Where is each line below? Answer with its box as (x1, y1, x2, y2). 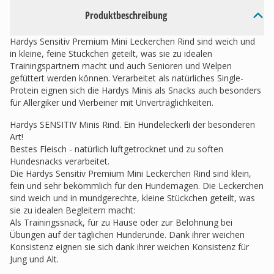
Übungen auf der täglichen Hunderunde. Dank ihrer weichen (10, 229, 245, 240)
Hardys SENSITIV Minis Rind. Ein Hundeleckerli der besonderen (10, 119, 255, 130)
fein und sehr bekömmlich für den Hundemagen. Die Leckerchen (10, 180, 264, 191)
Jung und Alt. (10, 253, 59, 265)
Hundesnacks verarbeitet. (10, 155, 109, 167)
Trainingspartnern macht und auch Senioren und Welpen (10, 60, 232, 72)
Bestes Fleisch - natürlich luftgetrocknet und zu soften (10, 143, 223, 155)
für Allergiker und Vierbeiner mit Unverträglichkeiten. (10, 97, 213, 108)
